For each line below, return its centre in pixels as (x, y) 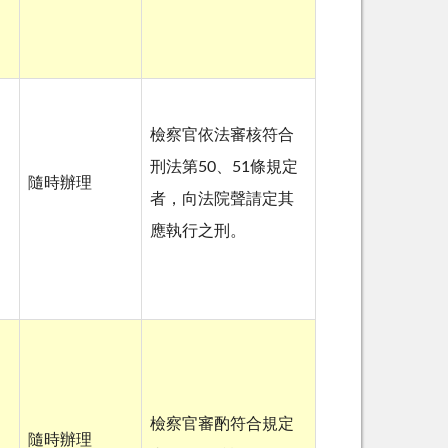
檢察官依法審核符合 (222, 135)
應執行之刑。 (198, 231)
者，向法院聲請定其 (222, 199)
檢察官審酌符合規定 (222, 424)
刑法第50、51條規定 (224, 167)
